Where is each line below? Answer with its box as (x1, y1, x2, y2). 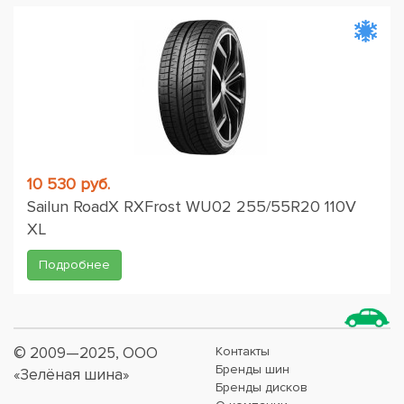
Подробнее (39, 257, 110, 272)
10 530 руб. (27, 174, 110, 194)
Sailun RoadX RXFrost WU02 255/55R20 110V (27, 197, 356, 216)
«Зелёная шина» (14, 365, 129, 384)
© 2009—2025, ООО (14, 344, 158, 363)
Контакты (216, 344, 270, 359)
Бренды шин (216, 362, 289, 377)
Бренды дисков (216, 380, 308, 395)
